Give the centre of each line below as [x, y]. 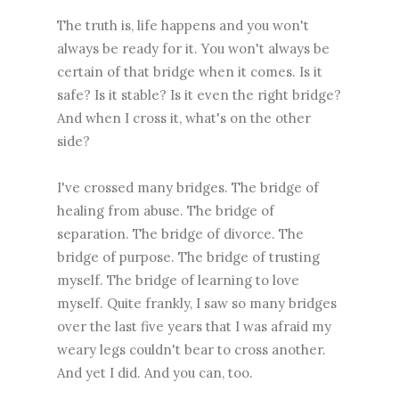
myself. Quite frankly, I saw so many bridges [197, 303]
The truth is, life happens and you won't [183, 25]
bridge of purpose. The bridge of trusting [188, 256]
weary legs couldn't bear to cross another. [191, 349]
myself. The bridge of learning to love [178, 280]
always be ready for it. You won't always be [193, 48]
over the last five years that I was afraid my [194, 326]
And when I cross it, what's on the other [184, 118]
